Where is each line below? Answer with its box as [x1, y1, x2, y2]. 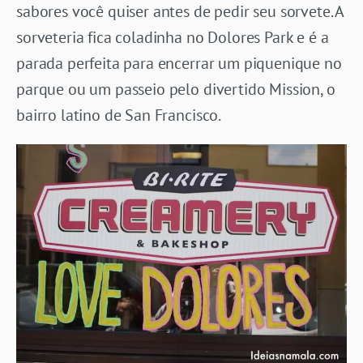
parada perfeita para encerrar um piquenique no [16, 52, 342, 74]
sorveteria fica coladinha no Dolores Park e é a [16, 26, 329, 48]
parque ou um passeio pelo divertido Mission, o [16, 78, 335, 100]
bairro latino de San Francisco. [16, 104, 222, 126]
